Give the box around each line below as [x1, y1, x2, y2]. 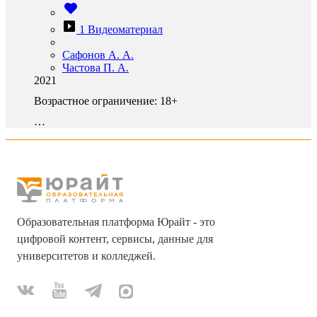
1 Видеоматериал [79, 23, 163, 35]
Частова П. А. [62, 62, 129, 74]
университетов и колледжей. [17, 250, 156, 262]
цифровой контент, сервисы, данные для [17, 233, 213, 245]
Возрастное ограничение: [34, 95, 157, 107]
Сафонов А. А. [62, 49, 134, 61]
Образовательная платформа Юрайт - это [17, 216, 215, 228]
